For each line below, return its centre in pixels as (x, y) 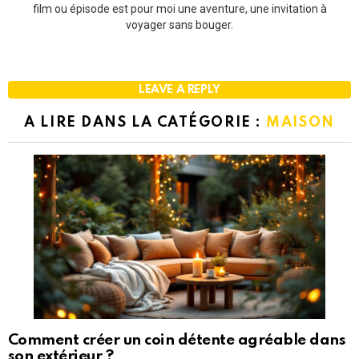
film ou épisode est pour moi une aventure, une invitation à (179, 8)
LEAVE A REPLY (179, 89)
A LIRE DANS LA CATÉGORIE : (145, 122)
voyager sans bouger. (179, 24)
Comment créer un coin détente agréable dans (177, 341)
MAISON (301, 122)
